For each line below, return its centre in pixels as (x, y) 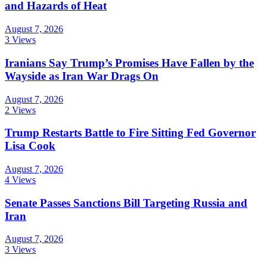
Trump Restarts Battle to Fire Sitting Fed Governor (130, 133)
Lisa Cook (30, 146)
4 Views (20, 180)
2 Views (20, 110)
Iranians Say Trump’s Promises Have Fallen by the (129, 63)
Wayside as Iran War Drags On (82, 76)
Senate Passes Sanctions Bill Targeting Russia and (126, 203)
